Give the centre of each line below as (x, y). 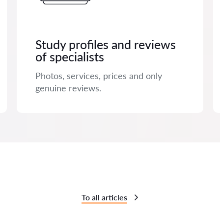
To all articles (104, 197)
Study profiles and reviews (106, 44)
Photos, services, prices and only (99, 76)
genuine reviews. (68, 88)
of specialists (70, 56)
